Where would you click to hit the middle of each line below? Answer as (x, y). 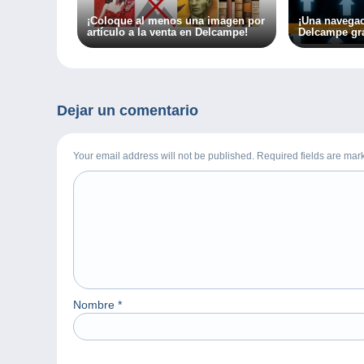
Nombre (95, 305)
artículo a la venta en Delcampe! (168, 32)
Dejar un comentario (128, 111)
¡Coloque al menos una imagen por (176, 21)
